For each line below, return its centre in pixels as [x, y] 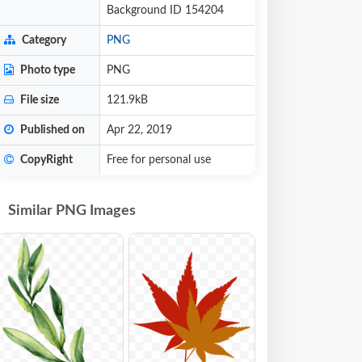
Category [43, 40]
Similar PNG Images [72, 211]
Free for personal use [159, 160]
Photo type [46, 70]
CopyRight [45, 160]
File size [38, 100]
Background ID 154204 [165, 11]
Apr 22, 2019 [139, 130]
